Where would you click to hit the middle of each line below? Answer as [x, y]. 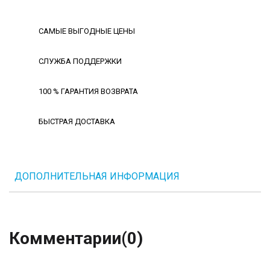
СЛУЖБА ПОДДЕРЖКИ [80, 61]
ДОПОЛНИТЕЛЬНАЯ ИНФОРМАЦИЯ [97, 177]
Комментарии [65, 239]
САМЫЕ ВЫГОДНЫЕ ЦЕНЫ [87, 31]
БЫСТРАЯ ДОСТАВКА [77, 122]
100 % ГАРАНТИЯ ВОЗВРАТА [88, 92]
